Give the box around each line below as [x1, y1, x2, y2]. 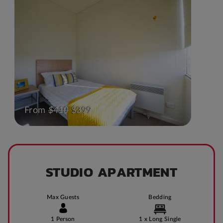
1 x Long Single [139, 216, 181, 222]
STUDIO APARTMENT [46, 161, 177, 182]
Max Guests [46, 194, 80, 200]
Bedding [148, 194, 172, 200]
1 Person [51, 216, 75, 222]
